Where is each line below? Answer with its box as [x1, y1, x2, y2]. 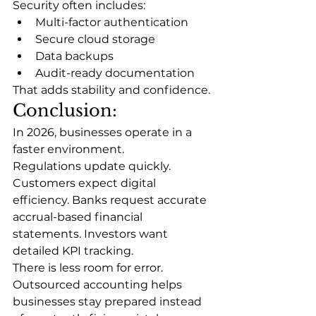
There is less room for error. [13, 260, 163, 274]
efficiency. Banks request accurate [13, 193, 209, 207]
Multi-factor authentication [35, 15, 188, 29]
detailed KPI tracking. [13, 243, 133, 257]
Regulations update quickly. [13, 159, 174, 173]
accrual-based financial [13, 209, 145, 224]
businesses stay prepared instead [13, 294, 205, 308]
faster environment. [13, 142, 124, 156]
